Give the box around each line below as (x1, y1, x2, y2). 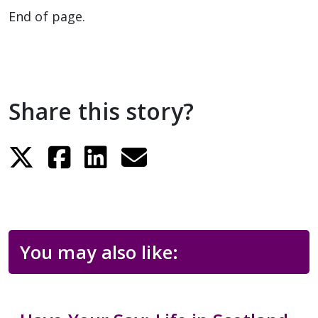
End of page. (9, 8, 86, 25)
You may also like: (20, 240, 178, 264)
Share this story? (9, 96, 194, 126)
